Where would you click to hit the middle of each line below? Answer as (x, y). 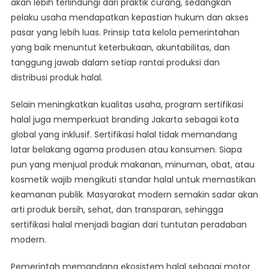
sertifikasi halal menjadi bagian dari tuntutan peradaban (128, 225)
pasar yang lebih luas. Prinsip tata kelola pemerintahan (125, 33)
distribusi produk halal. (56, 78)
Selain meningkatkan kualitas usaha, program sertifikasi (127, 105)
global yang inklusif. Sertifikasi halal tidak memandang (124, 135)
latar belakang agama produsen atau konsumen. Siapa (126, 150)
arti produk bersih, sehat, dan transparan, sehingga (117, 210)
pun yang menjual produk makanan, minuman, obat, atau (132, 165)
